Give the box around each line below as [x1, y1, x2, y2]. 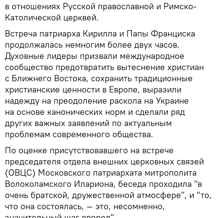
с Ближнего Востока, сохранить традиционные [5, 73, 193, 84]
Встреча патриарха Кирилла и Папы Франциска [5, 28, 195, 39]
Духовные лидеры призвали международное [5, 50, 184, 62]
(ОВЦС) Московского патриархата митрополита [5, 167, 197, 179]
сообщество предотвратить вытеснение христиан [5, 61, 204, 73]
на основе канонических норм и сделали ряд [5, 106, 185, 118]
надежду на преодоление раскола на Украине [5, 95, 189, 107]
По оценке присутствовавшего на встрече [5, 145, 174, 156]
